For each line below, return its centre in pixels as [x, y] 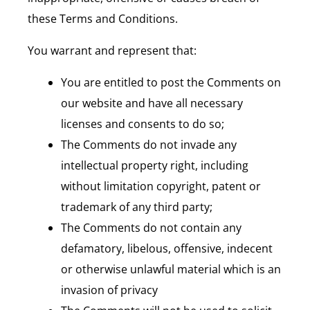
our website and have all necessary [152, 103]
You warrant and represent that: [112, 50]
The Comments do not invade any [149, 144]
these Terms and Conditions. [103, 18]
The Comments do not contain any [151, 227]
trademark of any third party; [137, 207]
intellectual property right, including [155, 165]
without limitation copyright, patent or [161, 186]
